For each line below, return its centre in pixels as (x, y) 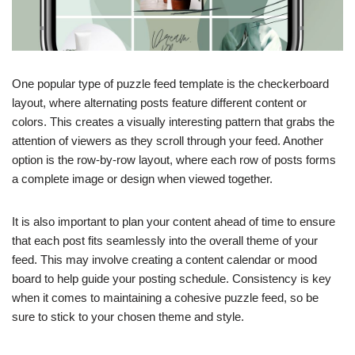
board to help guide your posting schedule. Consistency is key (172, 279)
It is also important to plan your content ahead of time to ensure (174, 222)
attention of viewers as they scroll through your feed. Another (168, 141)
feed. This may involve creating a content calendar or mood (164, 260)
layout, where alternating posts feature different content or (159, 103)
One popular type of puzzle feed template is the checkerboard (170, 84)
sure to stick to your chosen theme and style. (128, 317)
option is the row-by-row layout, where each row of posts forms (174, 160)
